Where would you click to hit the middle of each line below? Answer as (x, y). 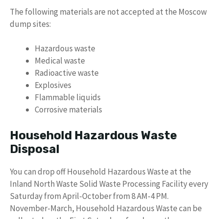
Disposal (35, 149)
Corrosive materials (68, 110)
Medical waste (60, 61)
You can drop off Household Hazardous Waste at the (100, 171)
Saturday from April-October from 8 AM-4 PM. (89, 196)
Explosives (53, 85)
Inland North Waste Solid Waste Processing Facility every (109, 184)
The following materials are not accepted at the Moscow (108, 11)
